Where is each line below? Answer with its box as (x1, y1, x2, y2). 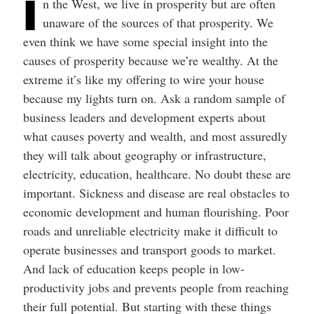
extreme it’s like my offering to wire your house (22, 70, 264, 88)
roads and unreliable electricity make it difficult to (22, 221, 278, 239)
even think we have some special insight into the (22, 32, 268, 50)
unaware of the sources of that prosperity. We (42, 13, 273, 31)
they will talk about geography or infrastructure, (22, 146, 266, 163)
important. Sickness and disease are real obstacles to (22, 184, 289, 201)
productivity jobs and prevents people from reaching (22, 278, 289, 296)
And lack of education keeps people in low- (22, 259, 245, 277)
